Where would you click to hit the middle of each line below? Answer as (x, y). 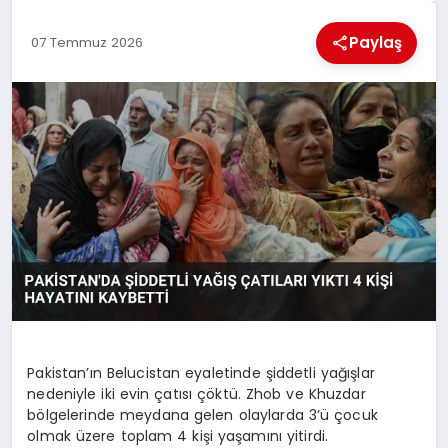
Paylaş (376, 42)
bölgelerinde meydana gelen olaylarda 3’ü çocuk (202, 415)
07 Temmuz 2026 (86, 42)
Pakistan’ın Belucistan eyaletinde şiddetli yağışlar (201, 373)
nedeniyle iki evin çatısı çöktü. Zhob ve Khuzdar (196, 394)
